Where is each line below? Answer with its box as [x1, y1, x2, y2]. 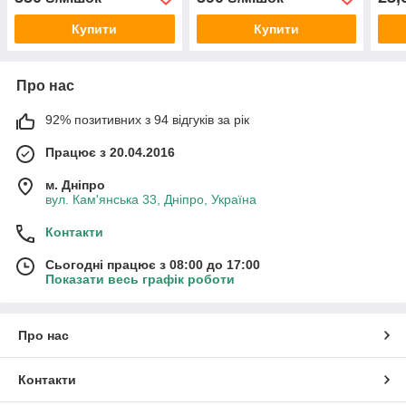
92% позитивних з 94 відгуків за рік [45, 111, 249, 127]
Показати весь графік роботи [45, 271, 235, 286]
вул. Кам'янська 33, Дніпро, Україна [45, 191, 256, 207]
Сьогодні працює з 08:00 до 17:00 [45, 256, 260, 272]
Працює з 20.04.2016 [45, 144, 175, 159]
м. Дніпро [45, 177, 105, 192]
